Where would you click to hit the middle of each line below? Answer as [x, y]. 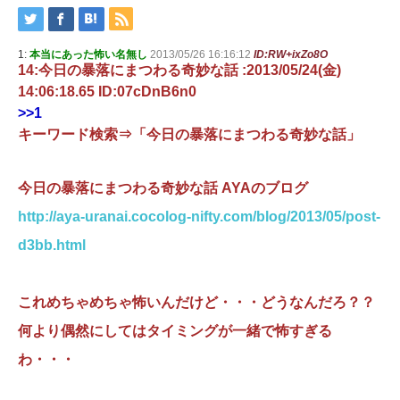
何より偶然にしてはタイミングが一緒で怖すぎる [175, 331]
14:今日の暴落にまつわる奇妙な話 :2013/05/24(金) [179, 70]
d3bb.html [52, 245]
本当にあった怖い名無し [88, 54]
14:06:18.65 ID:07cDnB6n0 [107, 92]
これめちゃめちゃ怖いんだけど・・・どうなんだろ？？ [196, 302]
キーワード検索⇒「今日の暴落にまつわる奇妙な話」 [189, 134]
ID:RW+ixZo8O [291, 54]
